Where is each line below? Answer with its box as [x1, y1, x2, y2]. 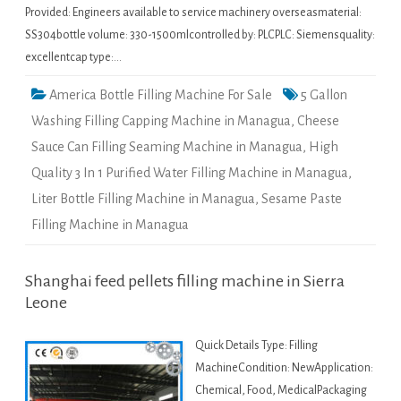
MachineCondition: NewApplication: [195, 362, 373, 375]
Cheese [297, 114, 339, 129]
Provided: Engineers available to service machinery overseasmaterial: [25, 6, 362, 20]
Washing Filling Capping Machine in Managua [31, 114, 291, 129]
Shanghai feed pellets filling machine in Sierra [25, 272, 345, 291]
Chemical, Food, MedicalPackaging [195, 384, 367, 397]
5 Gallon [301, 88, 347, 103]
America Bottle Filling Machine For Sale [49, 88, 272, 103]
